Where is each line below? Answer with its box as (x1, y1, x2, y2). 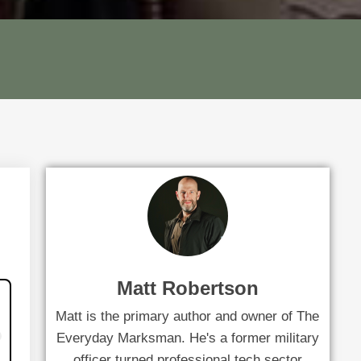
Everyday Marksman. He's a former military (56, 330, 319, 346)
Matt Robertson (116, 277, 259, 299)
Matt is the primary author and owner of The (56, 309, 320, 324)
